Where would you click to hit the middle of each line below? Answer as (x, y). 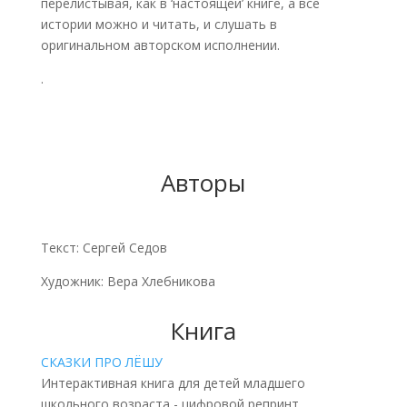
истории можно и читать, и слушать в (159, 25)
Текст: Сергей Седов (104, 248)
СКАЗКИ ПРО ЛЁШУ (101, 362)
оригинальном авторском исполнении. (160, 45)
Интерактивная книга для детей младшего (173, 383)
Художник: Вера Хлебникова (128, 282)
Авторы (203, 183)
